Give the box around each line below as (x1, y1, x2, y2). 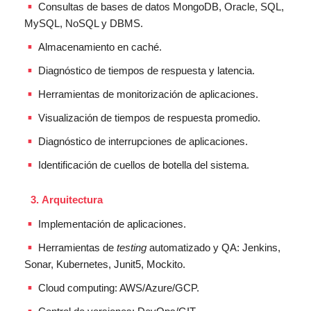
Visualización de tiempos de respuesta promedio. (38, 111, 260, 124)
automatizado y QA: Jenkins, (146, 241, 280, 253)
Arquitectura (42, 193, 103, 205)
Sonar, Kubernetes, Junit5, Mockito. (24, 258, 185, 270)
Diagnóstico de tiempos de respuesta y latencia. (38, 64, 255, 76)
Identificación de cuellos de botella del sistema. (38, 158, 249, 171)
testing (117, 241, 146, 253)
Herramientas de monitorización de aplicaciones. (38, 87, 258, 100)
